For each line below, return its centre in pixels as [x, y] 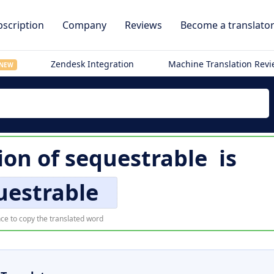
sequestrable [136, 158]
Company [84, 25]
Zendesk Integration [93, 64]
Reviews [143, 25]
